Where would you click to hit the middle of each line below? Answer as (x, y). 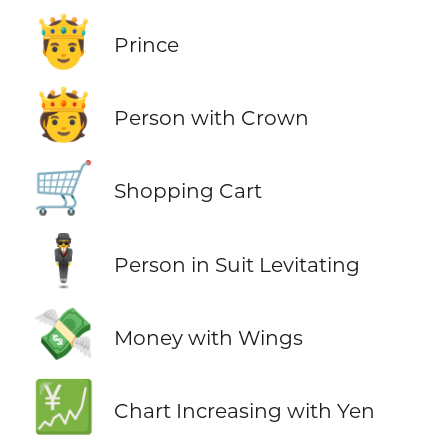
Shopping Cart (187, 191)
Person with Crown (211, 118)
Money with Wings (208, 337)
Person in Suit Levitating (236, 264)
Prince (146, 45)
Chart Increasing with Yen (244, 410)
